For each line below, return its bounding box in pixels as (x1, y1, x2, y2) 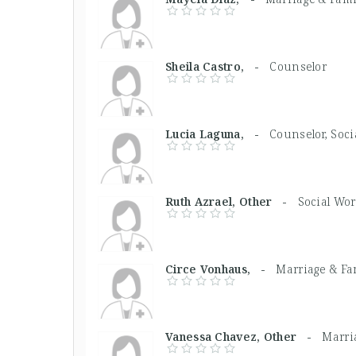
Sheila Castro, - (165, 58, 270, 74)
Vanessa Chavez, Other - (165, 328, 323, 344)
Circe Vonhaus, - (165, 261, 277, 277)
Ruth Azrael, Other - (165, 193, 298, 209)
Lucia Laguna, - (165, 126, 269, 141)
